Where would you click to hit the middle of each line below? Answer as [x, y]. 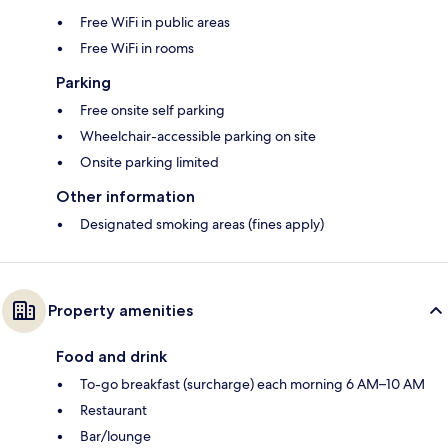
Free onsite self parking [152, 110]
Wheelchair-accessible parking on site [198, 136]
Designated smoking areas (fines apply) [202, 224]
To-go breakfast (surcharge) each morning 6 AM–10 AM [252, 384]
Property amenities [120, 311]
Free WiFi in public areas [155, 22]
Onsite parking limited [149, 162]
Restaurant [113, 410]
